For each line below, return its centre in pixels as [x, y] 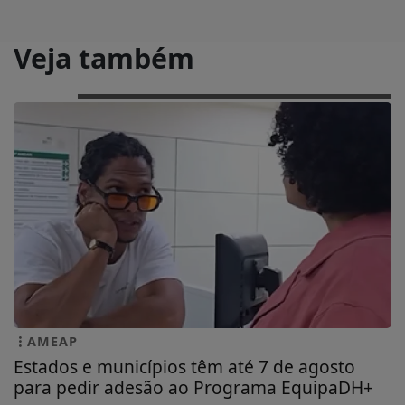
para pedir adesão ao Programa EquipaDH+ [193, 387]
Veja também [104, 59]
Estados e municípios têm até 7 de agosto [184, 366]
